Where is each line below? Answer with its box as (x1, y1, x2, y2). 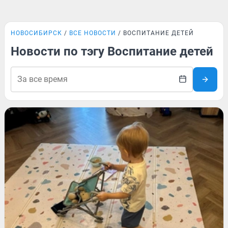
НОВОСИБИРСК (11, 30, 62, 37)
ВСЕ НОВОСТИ (69, 30, 116, 37)
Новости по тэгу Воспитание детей (11, 44, 213, 59)
